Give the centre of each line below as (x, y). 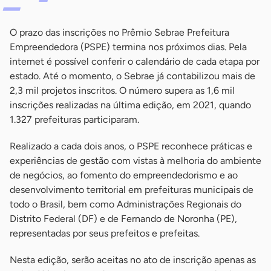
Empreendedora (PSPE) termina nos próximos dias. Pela (128, 47)
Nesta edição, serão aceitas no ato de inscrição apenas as (133, 260)
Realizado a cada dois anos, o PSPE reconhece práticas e (131, 146)
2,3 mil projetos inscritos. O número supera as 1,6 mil (122, 91)
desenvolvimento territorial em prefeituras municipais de (132, 190)
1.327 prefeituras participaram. (74, 120)
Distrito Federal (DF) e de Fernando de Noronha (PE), (123, 219)
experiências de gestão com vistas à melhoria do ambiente (135, 161)
